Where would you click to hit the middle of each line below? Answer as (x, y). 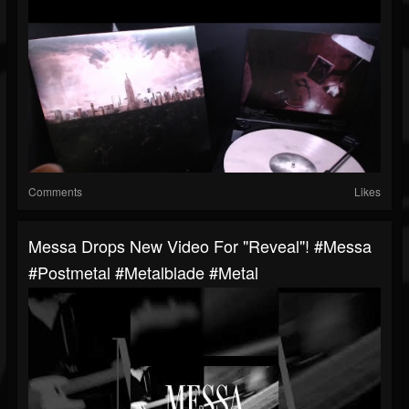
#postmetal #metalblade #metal (143, 273)
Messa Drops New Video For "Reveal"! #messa (200, 246)
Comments (55, 192)
